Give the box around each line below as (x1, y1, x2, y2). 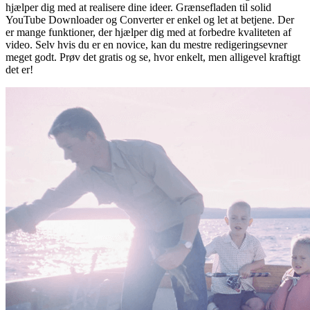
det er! (6, 63, 33, 75)
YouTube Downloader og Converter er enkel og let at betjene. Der (6, 13, 294, 26)
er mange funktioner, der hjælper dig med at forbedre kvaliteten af (6, 26, 291, 38)
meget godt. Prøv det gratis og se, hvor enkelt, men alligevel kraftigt (6, 51, 300, 63)
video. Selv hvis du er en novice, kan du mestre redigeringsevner (6, 38, 287, 51)
